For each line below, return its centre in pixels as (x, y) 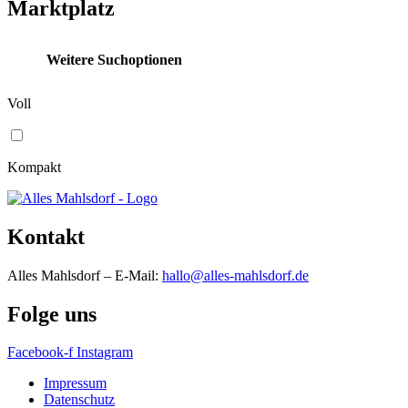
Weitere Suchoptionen (114, 59)
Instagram (105, 352)
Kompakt (34, 167)
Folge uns (52, 314)
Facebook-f (40, 352)
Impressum (75, 383)
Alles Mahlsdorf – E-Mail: (85, 275)
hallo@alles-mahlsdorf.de (235, 275)
